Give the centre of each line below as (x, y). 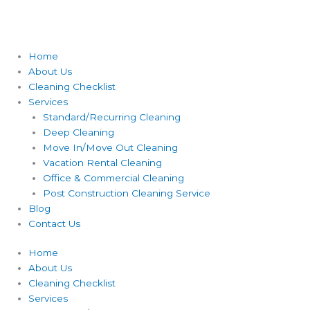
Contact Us (55, 223)
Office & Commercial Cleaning (113, 177)
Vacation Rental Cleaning (102, 162)
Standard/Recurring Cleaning (111, 117)
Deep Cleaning (78, 132)
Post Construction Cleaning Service (126, 193)
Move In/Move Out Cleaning (110, 147)
